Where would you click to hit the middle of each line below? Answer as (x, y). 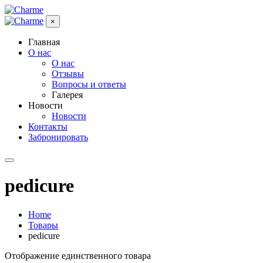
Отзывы (68, 74)
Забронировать (58, 137)
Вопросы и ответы (89, 84)
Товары (43, 225)
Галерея (67, 95)
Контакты (48, 127)
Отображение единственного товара (78, 255)
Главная (44, 42)
